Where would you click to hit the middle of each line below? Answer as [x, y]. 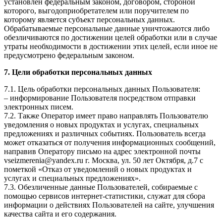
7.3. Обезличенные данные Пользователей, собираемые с [101, 187]
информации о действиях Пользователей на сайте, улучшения [109, 205]
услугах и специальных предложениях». [72, 178]
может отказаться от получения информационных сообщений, [110, 143]
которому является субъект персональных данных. [89, 20]
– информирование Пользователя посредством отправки [100, 98]
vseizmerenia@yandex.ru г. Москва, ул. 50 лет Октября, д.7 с [104, 161]
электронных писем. [39, 107]
